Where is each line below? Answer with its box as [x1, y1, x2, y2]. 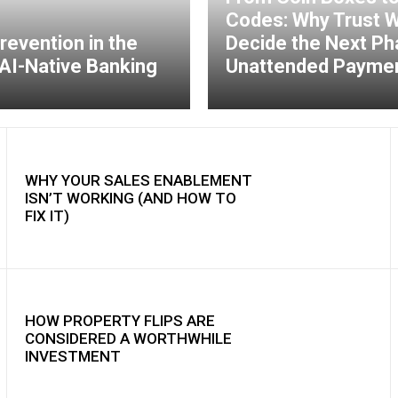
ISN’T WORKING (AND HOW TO [25, 188, 237, 207]
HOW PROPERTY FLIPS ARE [25, 312, 216, 330]
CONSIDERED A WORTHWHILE [25, 330, 233, 348]
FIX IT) [25, 206, 70, 225]
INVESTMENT [25, 347, 122, 366]
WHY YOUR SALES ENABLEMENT [25, 171, 253, 189]
